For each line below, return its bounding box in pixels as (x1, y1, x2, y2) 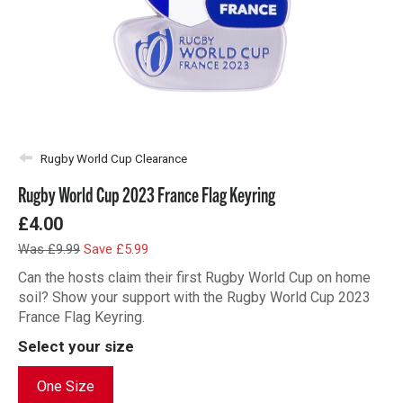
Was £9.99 (18, 242, 80, 257)
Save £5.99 (84, 242, 148, 257)
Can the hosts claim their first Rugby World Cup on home (18, 269, 371, 286)
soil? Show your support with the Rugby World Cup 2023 (18, 289, 371, 306)
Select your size (18, 337, 134, 355)
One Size (37, 378, 94, 395)
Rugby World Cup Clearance (40, 151, 187, 166)
